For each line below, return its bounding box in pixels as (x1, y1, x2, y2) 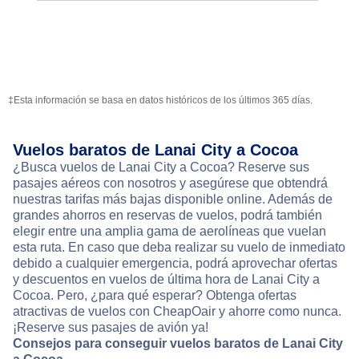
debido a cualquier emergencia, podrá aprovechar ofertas (13, 256, 337, 271)
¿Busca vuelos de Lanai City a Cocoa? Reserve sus (13, 160, 309, 175)
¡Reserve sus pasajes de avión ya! (13, 321, 208, 335)
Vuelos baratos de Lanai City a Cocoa (13, 141, 298, 159)
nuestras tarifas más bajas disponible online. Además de (13, 192, 333, 207)
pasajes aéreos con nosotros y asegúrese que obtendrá (13, 176, 328, 191)
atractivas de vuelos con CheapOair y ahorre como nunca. (13, 305, 341, 319)
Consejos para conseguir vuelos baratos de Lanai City (13, 337, 343, 351)
